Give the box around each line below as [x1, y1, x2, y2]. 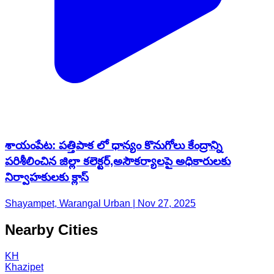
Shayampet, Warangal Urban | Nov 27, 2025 [5, 198, 196, 209]
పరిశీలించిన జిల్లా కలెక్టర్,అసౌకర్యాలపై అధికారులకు [5, 155, 231, 168]
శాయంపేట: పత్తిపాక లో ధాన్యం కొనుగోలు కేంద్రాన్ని [5, 139, 222, 152]
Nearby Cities [5, 221, 98, 238]
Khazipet [5, 261, 43, 272]
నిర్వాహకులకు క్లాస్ [5, 171, 89, 184]
